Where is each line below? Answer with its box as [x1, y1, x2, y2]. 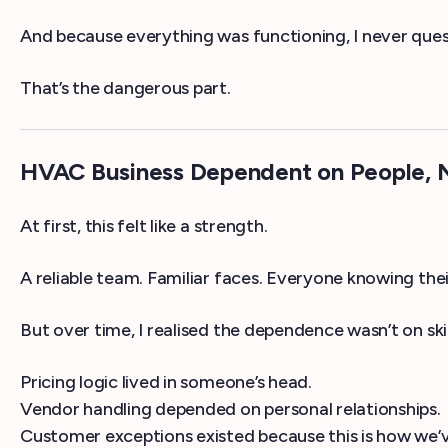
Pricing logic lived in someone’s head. [20, 371, 312, 394]
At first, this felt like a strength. [20, 215, 268, 238]
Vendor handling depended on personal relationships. [20, 398, 441, 421]
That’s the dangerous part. [20, 77, 231, 100]
